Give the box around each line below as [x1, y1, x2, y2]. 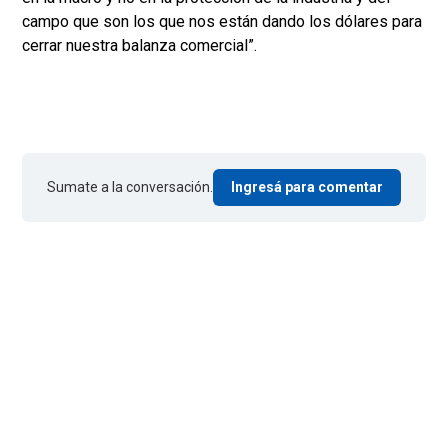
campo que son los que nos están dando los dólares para [22, 12, 422, 32]
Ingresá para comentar [231, 179, 383, 196]
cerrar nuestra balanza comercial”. [22, 36, 257, 56]
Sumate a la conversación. [47, 179, 213, 196]
